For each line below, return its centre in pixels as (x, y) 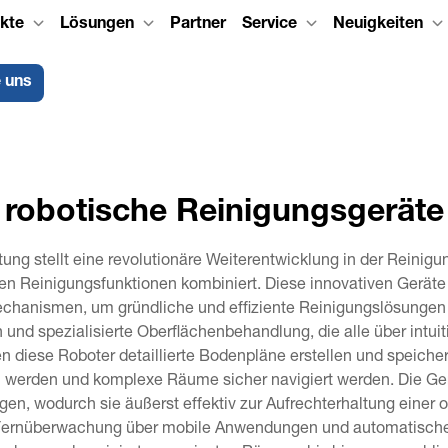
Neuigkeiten (377, 25)
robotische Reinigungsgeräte (224, 214)
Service (269, 25)
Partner (197, 25)
